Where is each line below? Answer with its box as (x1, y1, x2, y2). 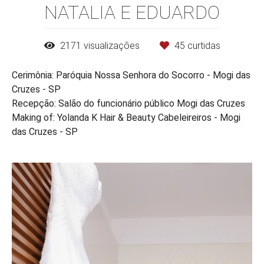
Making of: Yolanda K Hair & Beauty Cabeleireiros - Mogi (12, 112, 240, 124)
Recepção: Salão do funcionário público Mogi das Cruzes (12, 98, 245, 110)
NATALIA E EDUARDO (44, 1, 220, 24)
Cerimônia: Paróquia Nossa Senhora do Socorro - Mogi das (12, 70, 250, 81)
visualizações (81, 40, 142, 52)
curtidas (184, 40, 220, 52)
